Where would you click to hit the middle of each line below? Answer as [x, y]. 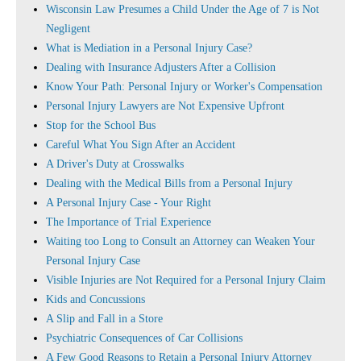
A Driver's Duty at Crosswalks [115, 164]
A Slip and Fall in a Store [104, 319]
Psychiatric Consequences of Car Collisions [144, 338]
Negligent [68, 29]
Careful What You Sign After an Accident [141, 145]
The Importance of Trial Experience [129, 222]
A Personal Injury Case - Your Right [129, 203]
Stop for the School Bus [101, 125]
